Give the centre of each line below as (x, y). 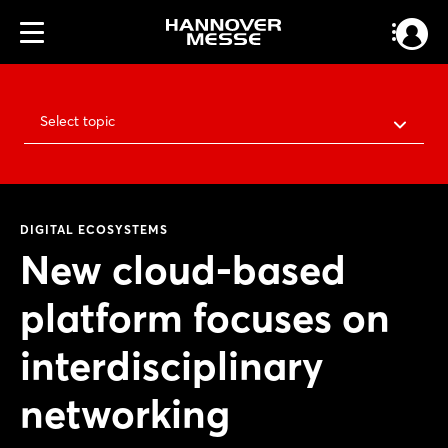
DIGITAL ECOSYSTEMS (94, 229)
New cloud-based (183, 269)
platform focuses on (205, 317)
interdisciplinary (171, 365)
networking (125, 413)
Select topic (77, 121)
